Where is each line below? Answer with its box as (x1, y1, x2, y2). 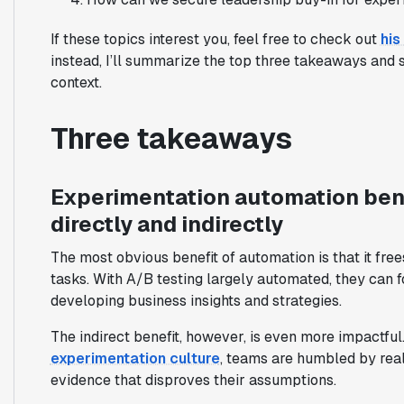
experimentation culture (50, 348, 220, 368)
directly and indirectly (50, 209, 283, 238)
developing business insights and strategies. (50, 290, 342, 310)
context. (50, 72, 102, 92)
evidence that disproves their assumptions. (50, 370, 336, 390)
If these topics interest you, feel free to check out (50, 29, 381, 49)
